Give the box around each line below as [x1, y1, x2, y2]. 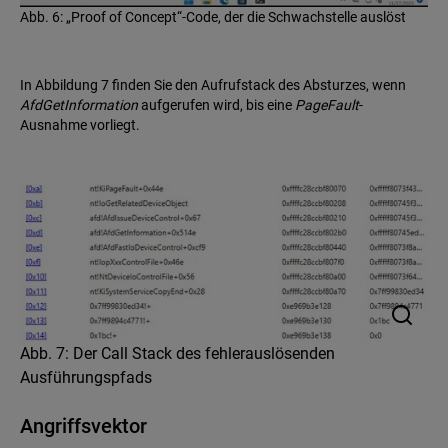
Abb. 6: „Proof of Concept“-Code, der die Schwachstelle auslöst [20, 8, 406, 25]
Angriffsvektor [20, 414, 152, 439]
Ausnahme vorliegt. [20, 116, 140, 133]
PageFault [295, 96, 359, 113]
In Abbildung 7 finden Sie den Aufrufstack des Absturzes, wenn [20, 76, 406, 93]
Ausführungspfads [20, 368, 152, 388]
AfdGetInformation [20, 96, 138, 113]
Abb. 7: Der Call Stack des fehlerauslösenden [20, 344, 335, 364]
